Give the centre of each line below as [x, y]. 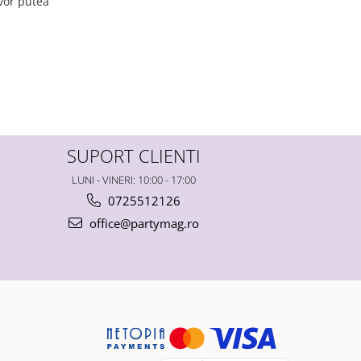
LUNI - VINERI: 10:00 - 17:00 [134, 180]
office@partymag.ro [143, 224]
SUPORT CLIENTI [134, 156]
